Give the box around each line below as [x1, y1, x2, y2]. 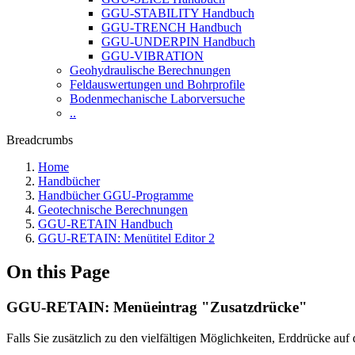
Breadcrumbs [6, 133, 73, 147]
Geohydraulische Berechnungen [70, 63, 231, 77]
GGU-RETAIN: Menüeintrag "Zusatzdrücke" [6, 298, 307, 315]
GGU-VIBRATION [101, 49, 204, 63]
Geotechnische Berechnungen [38, 203, 188, 216]
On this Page [6, 261, 110, 282]
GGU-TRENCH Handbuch [101, 21, 242, 34]
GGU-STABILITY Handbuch [101, 6, 254, 20]
